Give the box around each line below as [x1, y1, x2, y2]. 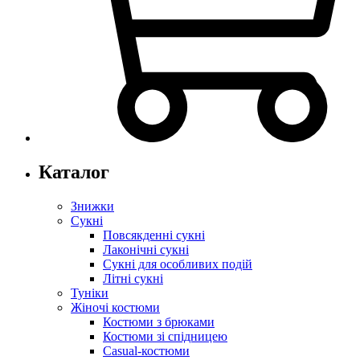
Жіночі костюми [71, 300, 160, 314]
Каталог [39, 161, 109, 182]
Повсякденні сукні [103, 227, 205, 242]
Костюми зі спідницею [103, 329, 227, 343]
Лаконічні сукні [103, 242, 189, 256]
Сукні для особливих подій [103, 256, 252, 271]
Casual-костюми [103, 343, 190, 358]
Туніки [71, 285, 108, 300]
